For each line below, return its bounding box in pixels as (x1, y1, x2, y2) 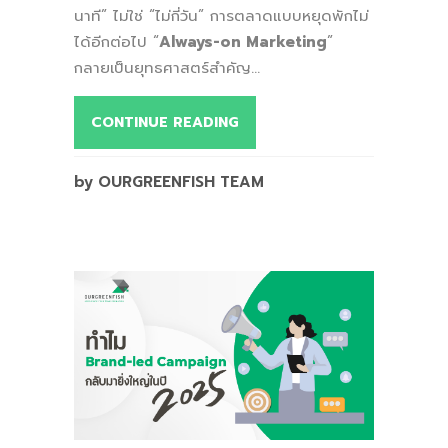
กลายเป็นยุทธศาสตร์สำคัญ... (74, 56, 260, 79)
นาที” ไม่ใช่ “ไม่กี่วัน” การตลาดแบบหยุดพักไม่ (74, 4, 369, 27)
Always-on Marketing (159, 30, 327, 53)
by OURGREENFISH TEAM (74, 170, 264, 193)
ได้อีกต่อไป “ (74, 30, 159, 53)
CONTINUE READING (91, 111, 239, 133)
